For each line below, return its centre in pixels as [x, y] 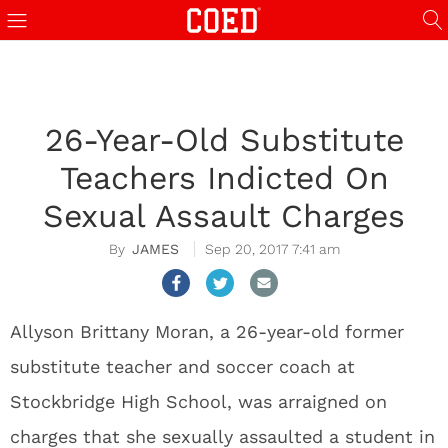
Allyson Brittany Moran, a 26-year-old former [207, 331]
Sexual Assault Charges [224, 216]
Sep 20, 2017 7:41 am [272, 249]
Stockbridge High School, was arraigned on [198, 401]
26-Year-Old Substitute [224, 140]
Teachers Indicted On [224, 178]
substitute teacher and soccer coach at [182, 366]
